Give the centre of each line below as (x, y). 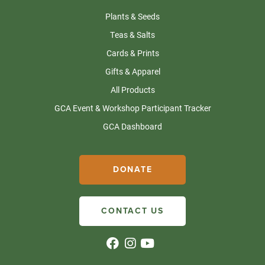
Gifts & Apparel (132, 71)
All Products (132, 89)
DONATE (132, 170)
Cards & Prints (132, 53)
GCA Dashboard (132, 126)
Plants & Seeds (132, 16)
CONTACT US (132, 211)
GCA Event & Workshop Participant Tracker (132, 108)
